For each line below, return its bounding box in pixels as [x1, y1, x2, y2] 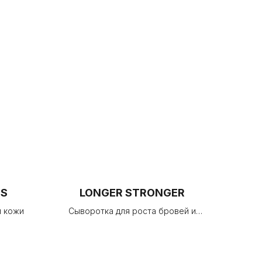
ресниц [118, 218, 147, 228]
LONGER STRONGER [80, 187, 185, 199]
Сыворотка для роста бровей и [68, 206, 196, 216]
